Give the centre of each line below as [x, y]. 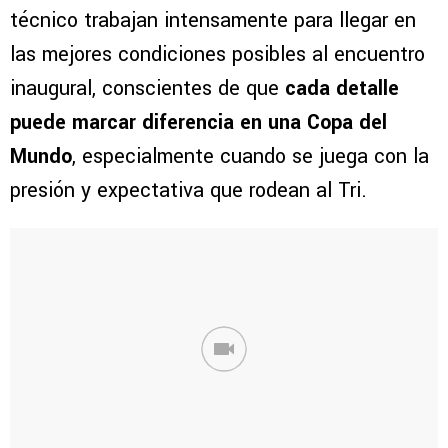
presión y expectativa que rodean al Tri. [188, 191]
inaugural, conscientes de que [147, 89]
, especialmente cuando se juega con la [250, 157]
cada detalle [342, 89]
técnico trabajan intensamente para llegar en [213, 21]
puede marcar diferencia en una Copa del [198, 123]
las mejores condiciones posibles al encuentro [217, 55]
